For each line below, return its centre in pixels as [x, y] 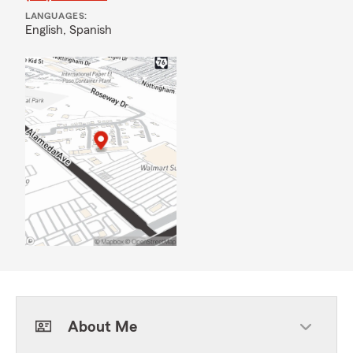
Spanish [91, 30]
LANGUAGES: [56, 16]
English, [47, 30]
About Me [102, 327]
